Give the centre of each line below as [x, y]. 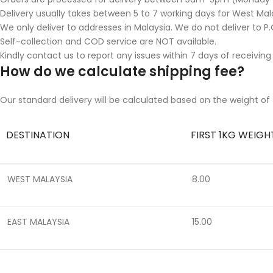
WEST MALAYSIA [40, 179]
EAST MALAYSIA [38, 222]
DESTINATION [38, 135]
